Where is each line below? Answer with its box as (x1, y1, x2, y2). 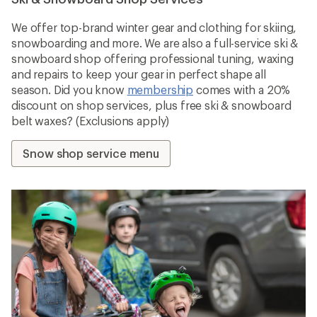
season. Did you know (11, 82, 127, 96)
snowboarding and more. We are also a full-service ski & (11, 35, 299, 50)
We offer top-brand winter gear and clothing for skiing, (11, 20, 297, 34)
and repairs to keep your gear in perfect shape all (11, 67, 266, 81)
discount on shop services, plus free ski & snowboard (11, 98, 292, 112)
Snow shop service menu (23, 146, 160, 160)
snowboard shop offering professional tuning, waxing (11, 51, 294, 65)
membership (127, 82, 194, 96)
